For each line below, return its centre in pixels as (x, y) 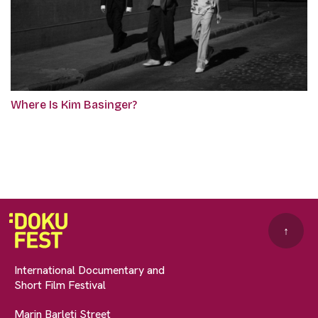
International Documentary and (89, 270)
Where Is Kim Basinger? (74, 105)
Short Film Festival (60, 285)
